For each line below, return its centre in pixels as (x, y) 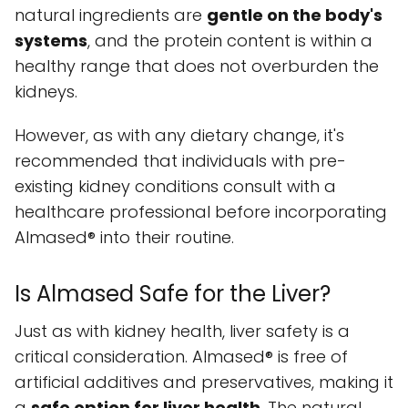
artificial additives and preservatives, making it (204, 382)
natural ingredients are (111, 15)
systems (51, 41)
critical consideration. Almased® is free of (181, 357)
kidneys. (46, 92)
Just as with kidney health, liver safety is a (182, 331)
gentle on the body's (295, 15)
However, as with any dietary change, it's (179, 136)
